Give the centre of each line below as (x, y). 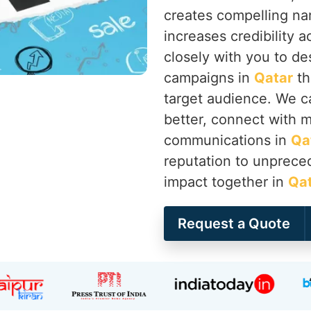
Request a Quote (234, 224)
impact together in (226, 182)
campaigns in (209, 78)
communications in (227, 140)
